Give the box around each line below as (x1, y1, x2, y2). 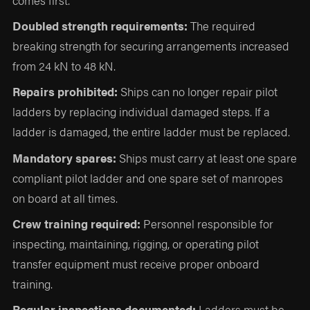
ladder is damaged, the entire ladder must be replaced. (12, 123, 291, 140)
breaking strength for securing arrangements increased (12, 37, 290, 54)
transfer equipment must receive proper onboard (12, 255, 260, 272)
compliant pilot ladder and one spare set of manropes (12, 169, 284, 186)
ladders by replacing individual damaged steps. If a (12, 103, 271, 120)
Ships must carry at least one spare (116, 149, 298, 166)
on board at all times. (12, 189, 118, 206)
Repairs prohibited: (12, 83, 118, 100)
